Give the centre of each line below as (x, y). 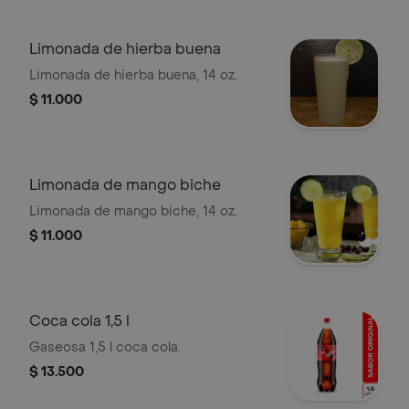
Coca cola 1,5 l (79, 321)
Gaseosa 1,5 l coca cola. (105, 347)
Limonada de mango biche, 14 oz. (133, 211)
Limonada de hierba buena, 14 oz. (133, 75)
